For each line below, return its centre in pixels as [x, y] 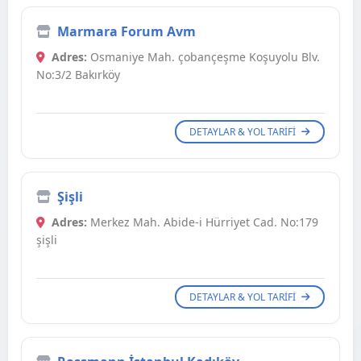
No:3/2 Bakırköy [78, 75]
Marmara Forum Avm [127, 32]
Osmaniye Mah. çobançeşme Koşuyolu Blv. [203, 57]
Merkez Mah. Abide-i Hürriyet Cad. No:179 [203, 222]
